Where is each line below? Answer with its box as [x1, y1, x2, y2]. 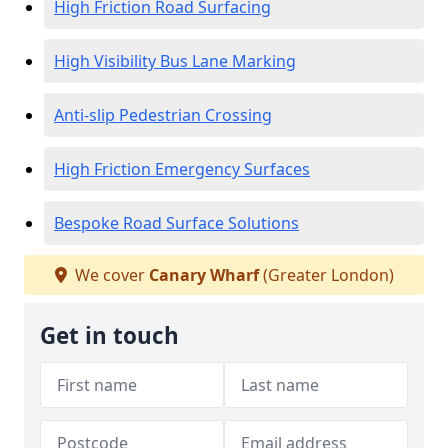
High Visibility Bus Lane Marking [54, 50, 296, 72]
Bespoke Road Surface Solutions [54, 212, 299, 234]
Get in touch [40, 320, 179, 351]
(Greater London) [258, 264, 394, 286]
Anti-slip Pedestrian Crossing [54, 104, 272, 126]
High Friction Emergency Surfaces [54, 158, 310, 180]
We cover [70, 264, 149, 286]
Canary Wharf [148, 264, 259, 286]
